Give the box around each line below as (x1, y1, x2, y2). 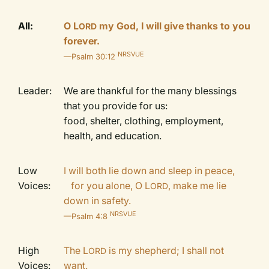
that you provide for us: (64, 100, 171, 112)
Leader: (18, 85, 52, 97)
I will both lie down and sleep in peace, (64, 165, 235, 177)
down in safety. (64, 195, 134, 207)
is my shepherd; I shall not (109, 244, 225, 256)
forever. (64, 35, 103, 47)
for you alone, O (64, 180, 145, 192)
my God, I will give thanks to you (99, 20, 251, 32)
